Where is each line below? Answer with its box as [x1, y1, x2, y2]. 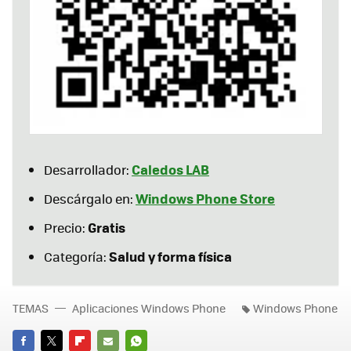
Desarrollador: [44, 160, 132, 179]
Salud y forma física [109, 246, 232, 266]
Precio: [44, 218, 88, 237]
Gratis [88, 217, 125, 237]
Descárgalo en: [44, 189, 136, 208]
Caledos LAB [132, 159, 209, 179]
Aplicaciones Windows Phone [72, 299, 226, 316]
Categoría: [44, 247, 109, 266]
